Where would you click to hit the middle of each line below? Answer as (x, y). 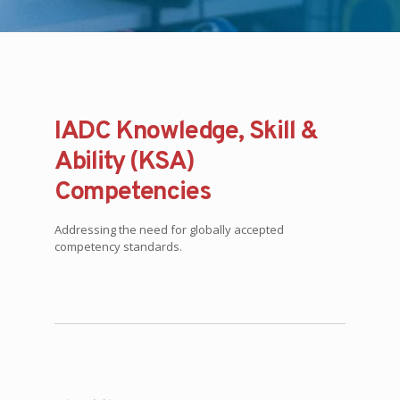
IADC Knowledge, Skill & (186, 132)
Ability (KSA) (125, 162)
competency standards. (118, 246)
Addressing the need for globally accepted (169, 229)
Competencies (133, 192)
